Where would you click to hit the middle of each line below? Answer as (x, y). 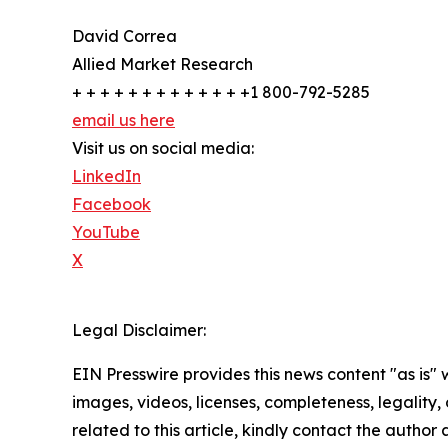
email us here (123, 120)
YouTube (106, 232)
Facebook (111, 204)
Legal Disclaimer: (139, 330)
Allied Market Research (162, 64)
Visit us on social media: (163, 148)
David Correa (124, 36)
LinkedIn (106, 176)
